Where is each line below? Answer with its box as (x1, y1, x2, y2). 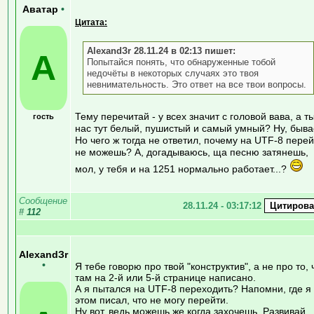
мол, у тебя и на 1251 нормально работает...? (75, 163, 289, 175)
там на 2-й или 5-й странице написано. (75, 271, 256, 283)
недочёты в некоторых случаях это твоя (87, 67, 259, 78)
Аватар (22, 4, 61, 15)
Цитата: (75, 17, 107, 27)
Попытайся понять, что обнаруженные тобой (87, 56, 275, 67)
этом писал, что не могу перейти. (75, 294, 228, 306)
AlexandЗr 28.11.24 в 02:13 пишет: (87, 45, 235, 56)
